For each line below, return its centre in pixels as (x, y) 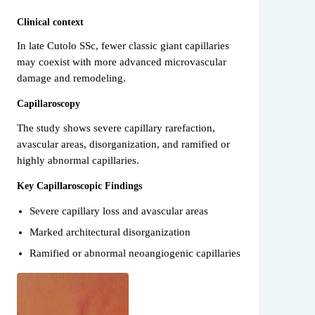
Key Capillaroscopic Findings (79, 185)
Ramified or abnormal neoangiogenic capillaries (135, 253)
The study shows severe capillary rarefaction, (116, 128)
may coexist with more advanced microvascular (122, 62)
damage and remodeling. (71, 78)
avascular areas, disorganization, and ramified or (123, 144)
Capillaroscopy (49, 104)
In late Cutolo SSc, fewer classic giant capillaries (123, 46)
